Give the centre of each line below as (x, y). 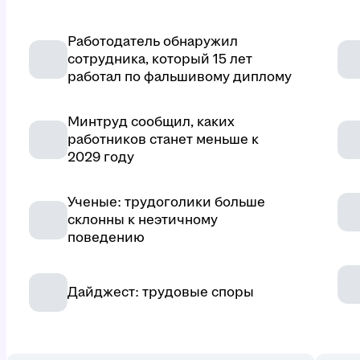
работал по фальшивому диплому (180, 77)
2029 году (101, 157)
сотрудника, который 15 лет (160, 59)
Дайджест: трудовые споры (161, 292)
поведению (106, 237)
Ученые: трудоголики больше (166, 202)
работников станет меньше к (163, 139)
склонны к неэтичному (143, 220)
